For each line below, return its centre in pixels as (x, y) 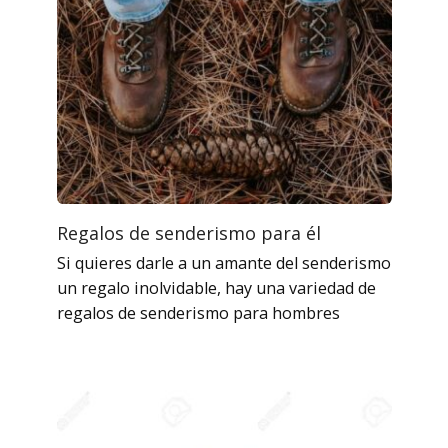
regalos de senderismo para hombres (198, 312)
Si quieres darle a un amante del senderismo (223, 262)
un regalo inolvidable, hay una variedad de (216, 287)
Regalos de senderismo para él (188, 232)
